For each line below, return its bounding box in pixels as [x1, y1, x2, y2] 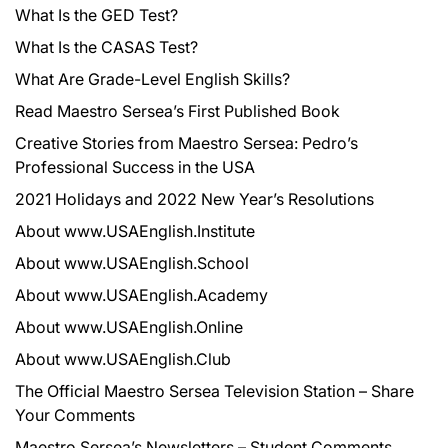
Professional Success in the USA [15, 156, 255, 177]
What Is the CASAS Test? [15, 36, 198, 57]
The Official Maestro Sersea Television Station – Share [15, 380, 414, 401]
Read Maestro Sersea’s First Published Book [15, 100, 340, 121]
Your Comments [15, 404, 135, 425]
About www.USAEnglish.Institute [15, 220, 255, 241]
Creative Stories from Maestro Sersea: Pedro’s [15, 132, 358, 153]
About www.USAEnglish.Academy [15, 284, 268, 305]
